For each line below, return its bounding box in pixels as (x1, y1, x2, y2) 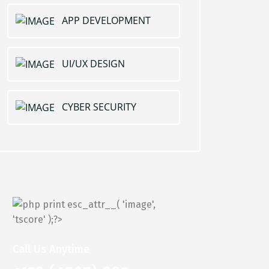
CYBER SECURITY (62, 100, 136, 114)
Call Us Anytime (13, 243, 89, 256)
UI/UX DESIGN (62, 56, 125, 70)
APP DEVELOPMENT (62, 13, 151, 27)
